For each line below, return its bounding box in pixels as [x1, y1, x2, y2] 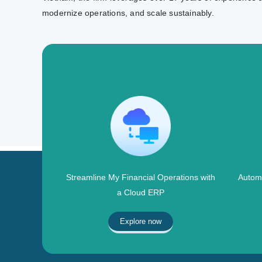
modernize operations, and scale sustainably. [42, 8, 214, 18]
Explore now [120, 216, 162, 226]
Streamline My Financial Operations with [66, 172, 216, 182]
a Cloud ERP [117, 187, 165, 197]
